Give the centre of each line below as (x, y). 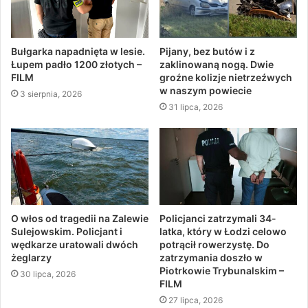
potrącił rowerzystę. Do (214, 245)
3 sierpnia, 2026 (51, 93)
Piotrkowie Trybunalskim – (222, 271)
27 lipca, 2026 (196, 300)
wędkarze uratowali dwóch (75, 245)
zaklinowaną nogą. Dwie (217, 64)
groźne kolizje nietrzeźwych (226, 77)
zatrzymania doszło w (211, 258)
